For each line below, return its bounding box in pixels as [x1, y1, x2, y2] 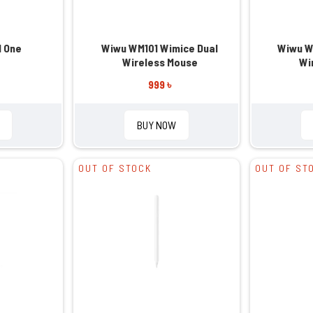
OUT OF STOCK [78, 161, 152, 174]
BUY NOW [136, 117, 176, 131]
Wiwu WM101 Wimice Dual [101, 41, 219, 54]
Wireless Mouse [122, 54, 198, 68]
